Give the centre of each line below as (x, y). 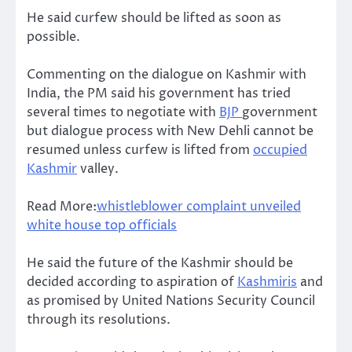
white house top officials (102, 225)
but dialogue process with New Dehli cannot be (170, 131)
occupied (280, 150)
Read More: (62, 206)
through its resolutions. (99, 320)
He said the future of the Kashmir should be (160, 264)
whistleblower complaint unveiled (199, 206)
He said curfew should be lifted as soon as (154, 18)
